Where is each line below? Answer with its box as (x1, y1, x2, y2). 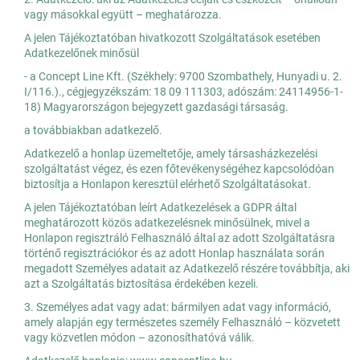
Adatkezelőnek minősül (24, 47, 139, 60)
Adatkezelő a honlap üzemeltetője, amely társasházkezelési (24, 147, 317, 161)
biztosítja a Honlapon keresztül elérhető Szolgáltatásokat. (24, 178, 311, 191)
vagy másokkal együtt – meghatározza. (24, 8, 222, 22)
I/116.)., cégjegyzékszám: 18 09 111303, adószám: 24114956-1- (24, 85, 343, 99)
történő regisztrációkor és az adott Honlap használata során (24, 247, 325, 260)
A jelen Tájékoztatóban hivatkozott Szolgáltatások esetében (24, 31, 321, 45)
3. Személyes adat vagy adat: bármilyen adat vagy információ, (24, 301, 331, 314)
